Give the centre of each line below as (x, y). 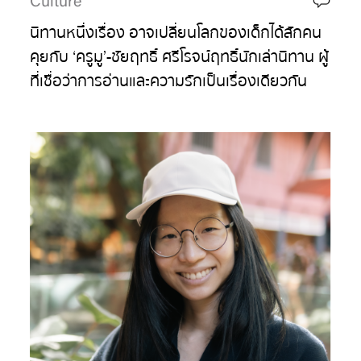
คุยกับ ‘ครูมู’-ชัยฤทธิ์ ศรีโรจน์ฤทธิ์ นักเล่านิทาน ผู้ (180, 57)
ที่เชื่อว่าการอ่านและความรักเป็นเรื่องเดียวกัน (169, 81)
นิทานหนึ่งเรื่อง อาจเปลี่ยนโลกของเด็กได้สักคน (176, 33)
